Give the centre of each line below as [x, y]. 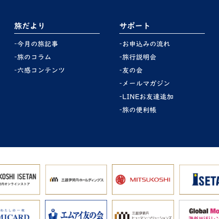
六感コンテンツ [41, 70]
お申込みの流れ [146, 44]
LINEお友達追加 [148, 97]
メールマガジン [146, 84]
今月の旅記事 [38, 44]
